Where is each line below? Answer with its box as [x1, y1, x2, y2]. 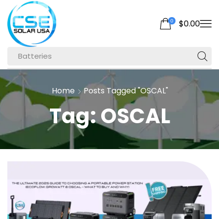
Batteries [18, 51, 52, 62]
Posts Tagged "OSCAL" [83, 85, 168, 96]
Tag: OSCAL [49, 101, 170, 131]
